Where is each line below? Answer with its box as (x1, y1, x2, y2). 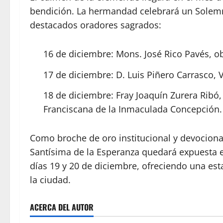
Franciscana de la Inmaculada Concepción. (43, 103, 222, 115)
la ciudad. (30, 174, 71, 186)
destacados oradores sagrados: (30, 19, 161, 31)
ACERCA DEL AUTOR (30, 201, 94, 214)
